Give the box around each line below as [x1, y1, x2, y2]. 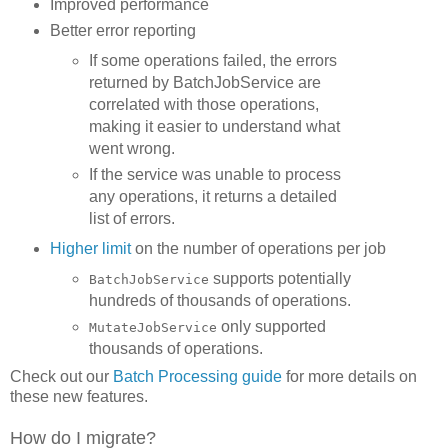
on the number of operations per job [130, 239, 386, 257]
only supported [217, 317, 327, 335]
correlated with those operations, [89, 95, 320, 113]
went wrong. [89, 139, 176, 157]
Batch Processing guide [113, 368, 282, 386]
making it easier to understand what [89, 117, 341, 135]
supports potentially [209, 269, 352, 287]
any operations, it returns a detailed [89, 187, 338, 205]
